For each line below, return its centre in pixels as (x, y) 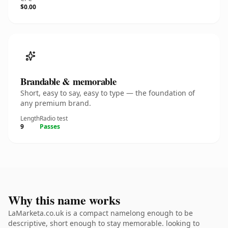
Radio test (54, 118)
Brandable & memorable (68, 81)
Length (30, 118)
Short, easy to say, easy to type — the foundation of (108, 93)
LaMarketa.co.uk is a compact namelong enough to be (101, 213)
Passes (50, 126)
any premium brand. (56, 103)
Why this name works (64, 200)
